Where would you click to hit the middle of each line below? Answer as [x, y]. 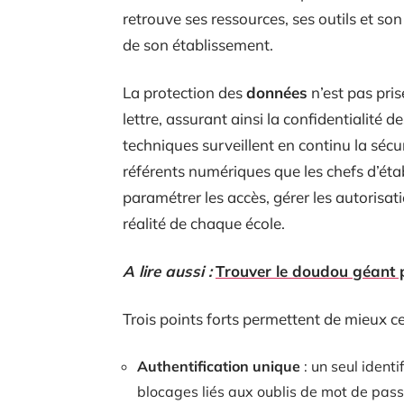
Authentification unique [219, 366]
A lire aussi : [167, 271]
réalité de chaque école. [204, 223]
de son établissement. [198, 44]
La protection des [184, 92]
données [277, 92]
